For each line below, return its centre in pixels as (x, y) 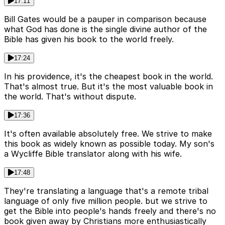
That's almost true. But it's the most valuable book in (108, 86)
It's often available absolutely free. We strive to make (108, 133)
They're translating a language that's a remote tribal (106, 191)
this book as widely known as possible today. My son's (109, 143)
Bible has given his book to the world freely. (89, 39)
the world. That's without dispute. (70, 96)
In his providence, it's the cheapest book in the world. (108, 76)
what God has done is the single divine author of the (105, 29)
